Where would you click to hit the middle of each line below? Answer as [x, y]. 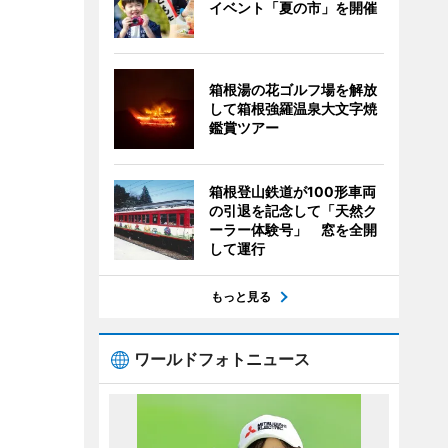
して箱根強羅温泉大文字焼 [292, 108]
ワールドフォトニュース [221, 359]
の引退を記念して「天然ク [292, 210]
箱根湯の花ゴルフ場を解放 [292, 89]
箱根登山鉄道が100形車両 [292, 191]
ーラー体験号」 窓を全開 [292, 229]
